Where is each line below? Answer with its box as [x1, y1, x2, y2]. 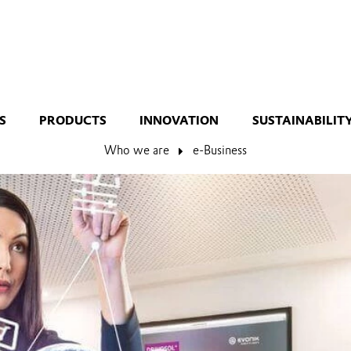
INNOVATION [139, 113, 219, 128]
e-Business [193, 143, 248, 157]
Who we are [103, 143, 169, 157]
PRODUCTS [39, 113, 107, 128]
